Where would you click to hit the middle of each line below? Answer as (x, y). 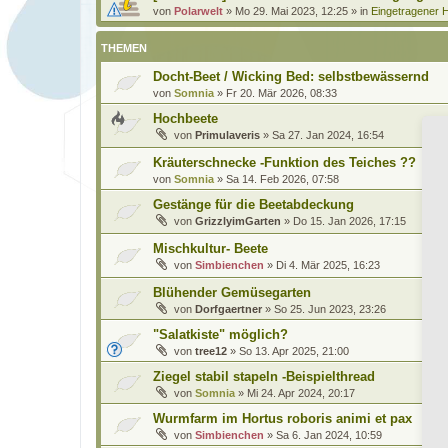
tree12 (211, 351)
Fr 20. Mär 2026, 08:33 (281, 93)
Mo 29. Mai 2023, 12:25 (291, 11)
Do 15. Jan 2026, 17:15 (349, 221)
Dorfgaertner (228, 309)
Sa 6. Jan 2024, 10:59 (329, 435)
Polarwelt (198, 11)
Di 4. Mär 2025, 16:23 (328, 265)
